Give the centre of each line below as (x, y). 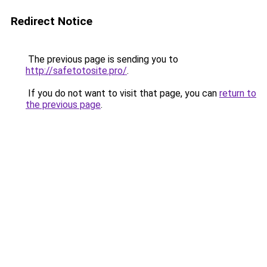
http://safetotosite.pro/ (76, 71)
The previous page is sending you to (102, 59)
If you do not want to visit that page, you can (122, 93)
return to (238, 93)
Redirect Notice (52, 21)
